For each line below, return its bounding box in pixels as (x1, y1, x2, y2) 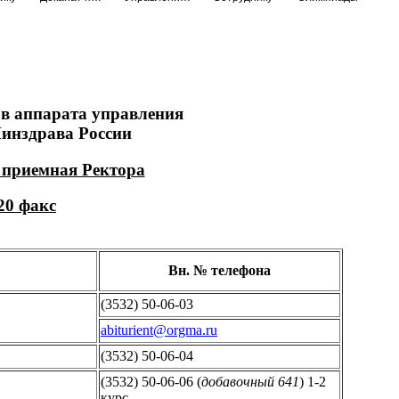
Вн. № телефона (168, 262, 271, 278)
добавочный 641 (201, 373, 299, 389)
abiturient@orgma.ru (101, 322, 217, 338)
